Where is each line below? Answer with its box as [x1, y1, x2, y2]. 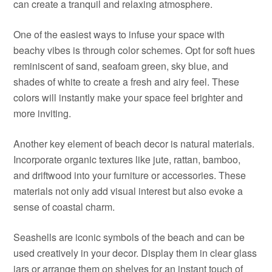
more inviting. [13, 106, 72, 120]
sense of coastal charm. [13, 200, 115, 214]
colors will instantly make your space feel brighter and [13, 90, 243, 104]
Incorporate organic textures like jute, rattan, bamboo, [13, 152, 241, 166]
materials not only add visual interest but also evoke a [13, 184, 243, 198]
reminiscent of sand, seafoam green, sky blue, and [13, 59, 229, 73]
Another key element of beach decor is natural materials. [13, 137, 255, 151]
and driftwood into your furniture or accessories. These [13, 168, 246, 182]
